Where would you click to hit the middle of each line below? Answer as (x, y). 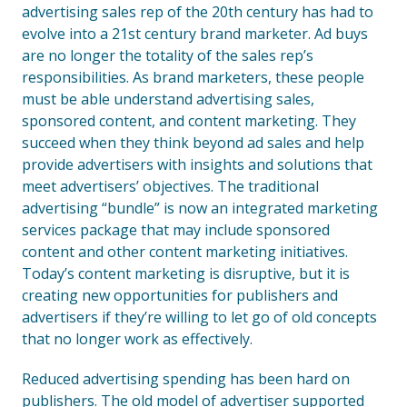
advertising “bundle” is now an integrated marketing (200, 208)
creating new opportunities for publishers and (180, 295)
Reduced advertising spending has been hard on (186, 379)
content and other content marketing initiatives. (185, 252)
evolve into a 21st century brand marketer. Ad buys (195, 34)
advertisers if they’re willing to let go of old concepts (199, 317)
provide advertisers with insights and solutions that (197, 164)
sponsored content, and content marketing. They (189, 121)
